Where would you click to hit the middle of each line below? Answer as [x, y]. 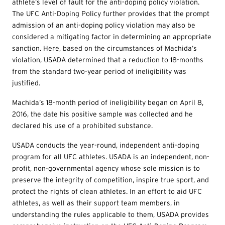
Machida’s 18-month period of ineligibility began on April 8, [108, 102]
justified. [26, 83]
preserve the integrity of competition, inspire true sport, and [110, 180]
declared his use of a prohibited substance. [82, 125]
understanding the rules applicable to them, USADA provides [110, 214]
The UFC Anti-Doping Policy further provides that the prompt [111, 13]
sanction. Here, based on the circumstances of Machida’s [104, 48]
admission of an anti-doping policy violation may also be [104, 25]
